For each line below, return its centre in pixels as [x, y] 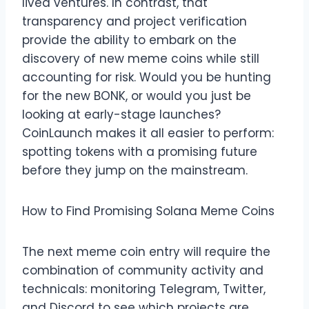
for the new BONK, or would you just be [137, 96]
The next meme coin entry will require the [146, 251]
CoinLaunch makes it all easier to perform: [148, 133]
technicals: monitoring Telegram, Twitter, [144, 289]
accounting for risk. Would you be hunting [147, 77]
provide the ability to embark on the [129, 40]
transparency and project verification [134, 21]
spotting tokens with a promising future [140, 151]
